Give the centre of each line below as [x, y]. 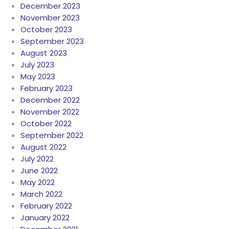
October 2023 [46, 30]
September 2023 [52, 41]
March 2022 [41, 194]
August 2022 [43, 147]
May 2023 [38, 77]
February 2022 [46, 206]
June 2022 [39, 171]
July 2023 [37, 65]
